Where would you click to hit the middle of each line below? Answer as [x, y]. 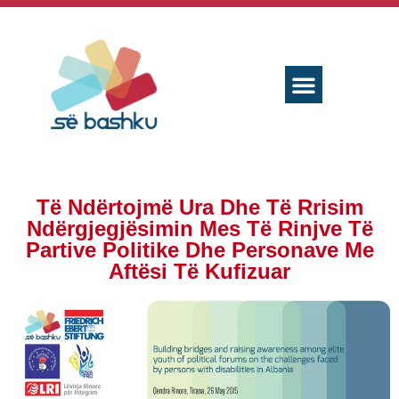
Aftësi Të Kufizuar [199, 272]
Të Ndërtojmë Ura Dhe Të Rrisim [199, 208]
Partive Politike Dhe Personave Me [199, 250]
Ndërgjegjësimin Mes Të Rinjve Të [199, 229]
